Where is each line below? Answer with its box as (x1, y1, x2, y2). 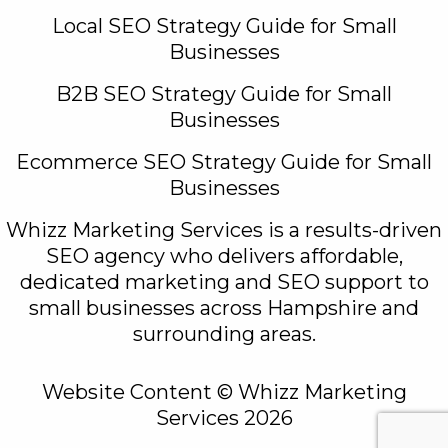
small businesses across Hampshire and (29, 296, 419, 321)
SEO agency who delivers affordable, (45, 244, 403, 269)
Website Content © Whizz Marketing (41, 380, 407, 405)
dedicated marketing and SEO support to (19, 270, 429, 295)
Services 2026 (155, 406, 293, 431)
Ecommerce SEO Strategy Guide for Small (16, 150, 432, 175)
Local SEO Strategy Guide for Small (51, 14, 397, 39)
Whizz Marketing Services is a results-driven (6, 218, 442, 243)
